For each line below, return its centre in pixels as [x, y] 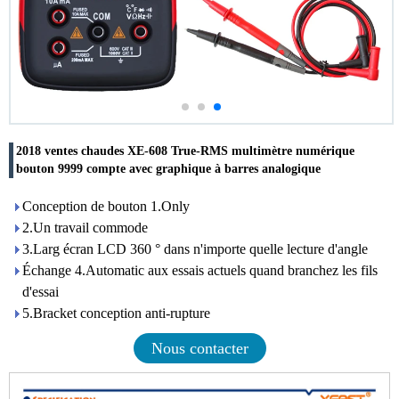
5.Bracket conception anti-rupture [116, 313]
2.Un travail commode [85, 228]
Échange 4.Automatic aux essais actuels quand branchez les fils [200, 270]
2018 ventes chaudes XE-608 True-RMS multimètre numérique [185, 151]
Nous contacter [199, 348]
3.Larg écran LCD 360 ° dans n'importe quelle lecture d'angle [195, 249]
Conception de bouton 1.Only [106, 206]
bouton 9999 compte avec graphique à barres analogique [168, 169]
